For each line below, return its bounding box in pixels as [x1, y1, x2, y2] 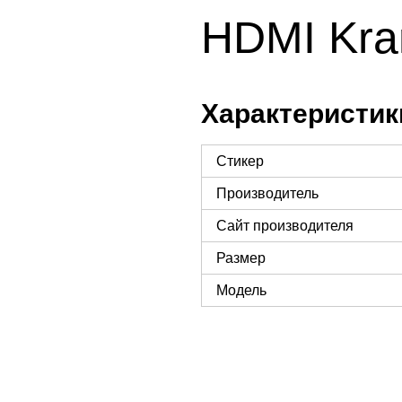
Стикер [216, 153, 264, 169]
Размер [216, 249, 266, 266]
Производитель [216, 185, 319, 201]
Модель [216, 282, 267, 298]
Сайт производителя [216, 217, 354, 233]
